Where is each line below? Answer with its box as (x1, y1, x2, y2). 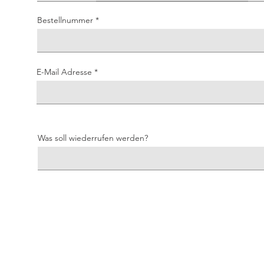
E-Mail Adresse (37, 67, 92, 77)
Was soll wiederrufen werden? (38, 133, 148, 143)
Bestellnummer (37, 15, 93, 25)
